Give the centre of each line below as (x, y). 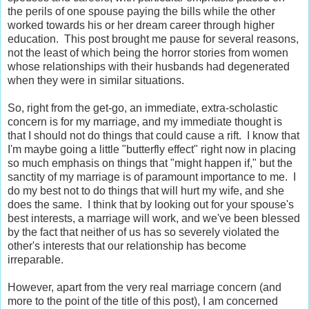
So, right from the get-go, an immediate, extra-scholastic (143, 108)
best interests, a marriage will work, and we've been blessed (154, 219)
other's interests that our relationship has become (127, 246)
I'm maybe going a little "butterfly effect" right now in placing (152, 150)
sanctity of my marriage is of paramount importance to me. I (152, 177)
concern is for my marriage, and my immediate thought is (145, 122)
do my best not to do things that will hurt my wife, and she (146, 191)
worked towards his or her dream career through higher (141, 26)
